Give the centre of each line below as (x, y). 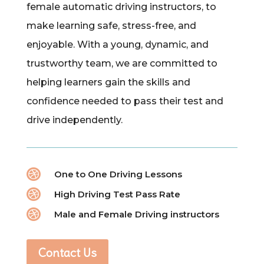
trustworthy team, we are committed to (122, 64)
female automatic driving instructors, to (121, 7)
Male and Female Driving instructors (136, 214)
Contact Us (67, 253)
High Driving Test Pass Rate (117, 194)
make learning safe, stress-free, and (111, 26)
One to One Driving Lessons (118, 174)
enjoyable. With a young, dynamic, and (117, 45)
